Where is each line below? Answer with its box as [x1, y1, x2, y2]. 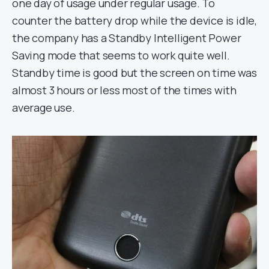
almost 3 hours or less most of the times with [12, 82, 237, 97]
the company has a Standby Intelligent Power [12, 30, 241, 45]
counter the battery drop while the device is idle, [12, 13, 257, 28]
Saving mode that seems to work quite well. [12, 47, 230, 62]
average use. [12, 100, 75, 115]
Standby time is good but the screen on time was [12, 65, 257, 80]
